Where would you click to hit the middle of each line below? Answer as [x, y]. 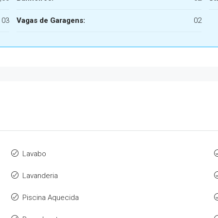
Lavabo [35, 154]
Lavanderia [40, 176]
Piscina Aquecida [51, 198]
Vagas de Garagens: [51, 20]
